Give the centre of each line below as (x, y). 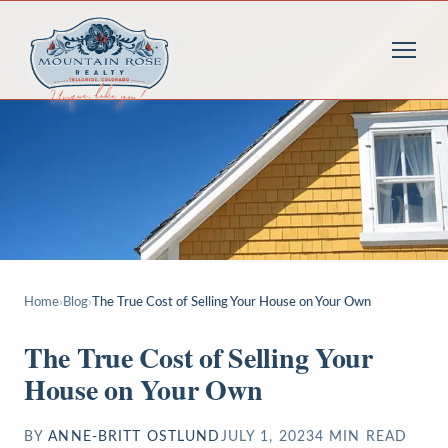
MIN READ (366, 437)
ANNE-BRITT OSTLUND (134, 437)
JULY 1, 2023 (267, 437)
